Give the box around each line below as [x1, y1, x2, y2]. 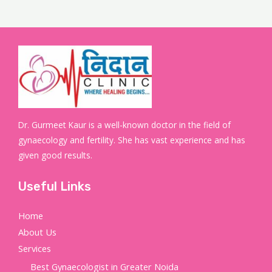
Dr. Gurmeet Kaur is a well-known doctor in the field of [18, 118, 231, 131]
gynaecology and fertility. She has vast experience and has [18, 134, 245, 146]
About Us [18, 225, 56, 238]
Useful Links [18, 178, 91, 194]
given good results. [18, 149, 92, 161]
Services [18, 242, 51, 254]
